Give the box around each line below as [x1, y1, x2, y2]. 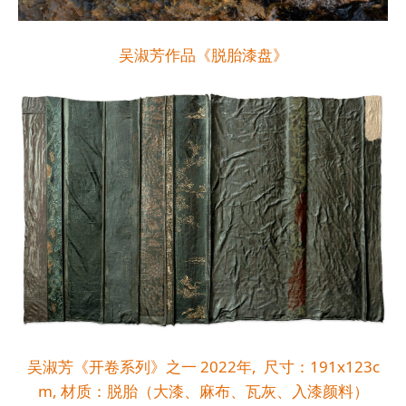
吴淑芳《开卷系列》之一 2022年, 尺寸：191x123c [26, 355, 380, 377]
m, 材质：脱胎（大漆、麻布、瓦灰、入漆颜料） [37, 380, 369, 401]
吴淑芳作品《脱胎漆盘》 [118, 43, 288, 65]
